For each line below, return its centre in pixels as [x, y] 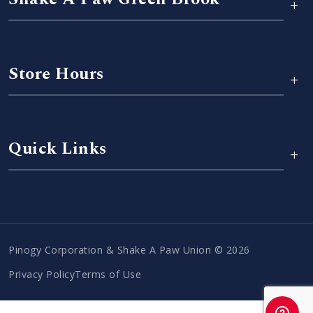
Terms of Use [108, 275]
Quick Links [58, 149]
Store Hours [56, 74]
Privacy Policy [42, 275]
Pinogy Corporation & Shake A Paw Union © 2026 [129, 250]
